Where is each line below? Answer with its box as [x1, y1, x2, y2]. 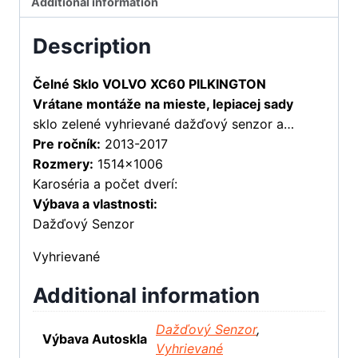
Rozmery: [33, 156, 93, 173]
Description [33, 34, 151, 59]
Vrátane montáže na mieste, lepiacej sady [33, 96, 293, 113]
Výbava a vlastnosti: [33, 196, 157, 213]
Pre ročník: [33, 136, 101, 153]
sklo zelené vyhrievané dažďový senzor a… [33, 116, 294, 133]
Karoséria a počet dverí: [33, 176, 177, 193]
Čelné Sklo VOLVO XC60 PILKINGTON [33, 76, 266, 93]
